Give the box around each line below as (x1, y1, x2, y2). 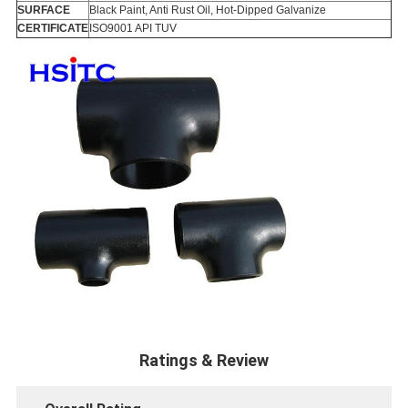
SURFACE (16, 4, 70, 17)
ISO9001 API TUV (88, 22, 177, 36)
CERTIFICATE (16, 22, 88, 36)
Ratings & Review (139, 351, 269, 371)
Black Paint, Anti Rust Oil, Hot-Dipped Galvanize (88, 4, 326, 17)
